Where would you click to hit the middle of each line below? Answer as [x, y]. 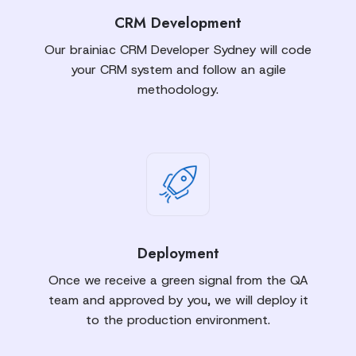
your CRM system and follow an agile [178, 70]
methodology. [178, 90]
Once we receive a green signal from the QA [178, 281]
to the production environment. [178, 320]
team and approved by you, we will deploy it [178, 300]
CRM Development [178, 23]
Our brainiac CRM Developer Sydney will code [178, 50]
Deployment [178, 253]
